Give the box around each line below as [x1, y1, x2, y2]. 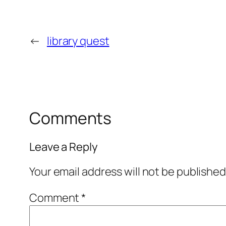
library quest [46, 33, 109, 49]
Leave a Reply [29, 139, 98, 154]
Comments [29, 107, 112, 130]
